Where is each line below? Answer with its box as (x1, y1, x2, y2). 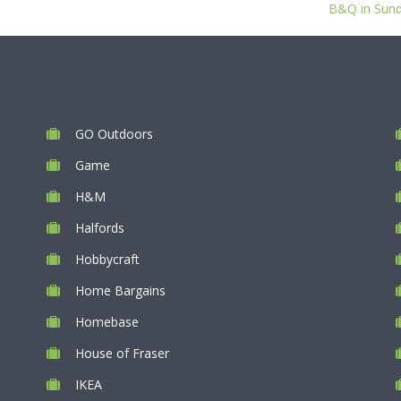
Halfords (75, 219, 124, 236)
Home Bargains (75, 282, 166, 299)
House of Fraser (75, 345, 169, 362)
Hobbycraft (75, 251, 140, 268)
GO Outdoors (75, 125, 153, 142)
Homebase (75, 313, 139, 330)
